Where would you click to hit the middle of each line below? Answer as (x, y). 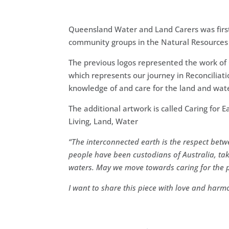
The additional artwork (110, 109)
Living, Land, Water (104, 121)
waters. (83, 167)
